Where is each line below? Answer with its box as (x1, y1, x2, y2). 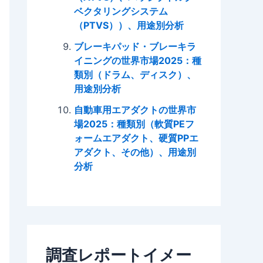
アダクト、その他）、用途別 (74, 146, 196, 158)
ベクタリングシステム (74, 5, 168, 17)
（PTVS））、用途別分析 (74, 19, 184, 31)
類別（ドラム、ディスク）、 (74, 68, 196, 80)
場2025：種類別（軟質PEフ (74, 117, 194, 130)
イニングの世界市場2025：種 (74, 54, 201, 66)
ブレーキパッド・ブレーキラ (74, 40, 196, 52)
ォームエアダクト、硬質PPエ (74, 131, 198, 144)
